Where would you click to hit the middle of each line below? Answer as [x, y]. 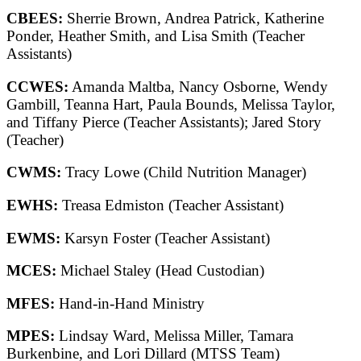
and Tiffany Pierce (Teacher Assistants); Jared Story [164, 122]
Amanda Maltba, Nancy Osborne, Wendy [198, 86]
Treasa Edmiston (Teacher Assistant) [171, 205]
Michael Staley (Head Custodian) [160, 271]
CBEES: [35, 18]
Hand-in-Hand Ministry [130, 303]
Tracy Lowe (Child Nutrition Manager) [184, 172]
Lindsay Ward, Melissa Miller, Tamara [174, 336]
